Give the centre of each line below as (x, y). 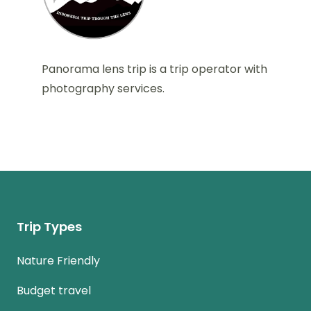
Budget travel (54, 291)
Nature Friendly (59, 261)
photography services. (103, 89)
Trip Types (50, 227)
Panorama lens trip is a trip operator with (154, 69)
